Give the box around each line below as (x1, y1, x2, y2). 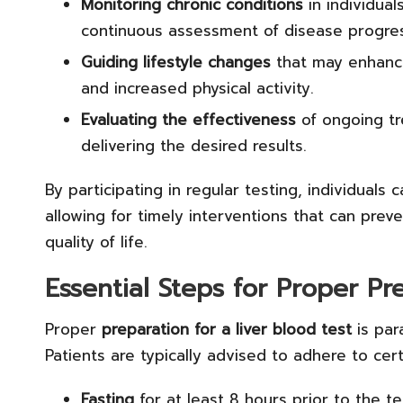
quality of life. (45, 230, 148, 255)
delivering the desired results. (81, 134, 307, 158)
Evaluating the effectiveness (81, 108, 296, 132)
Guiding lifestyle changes (81, 50, 271, 75)
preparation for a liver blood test (102, 318, 352, 342)
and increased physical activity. (81, 76, 314, 101)
